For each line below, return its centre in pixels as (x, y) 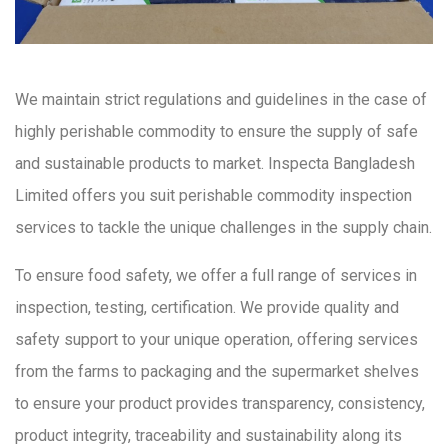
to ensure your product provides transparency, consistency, (220, 404)
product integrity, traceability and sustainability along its (208, 436)
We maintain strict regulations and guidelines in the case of (221, 100)
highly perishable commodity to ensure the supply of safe (216, 132)
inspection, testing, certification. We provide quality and (207, 308)
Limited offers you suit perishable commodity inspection (213, 196)
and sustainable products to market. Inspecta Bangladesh (215, 164)
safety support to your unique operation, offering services (216, 340)
